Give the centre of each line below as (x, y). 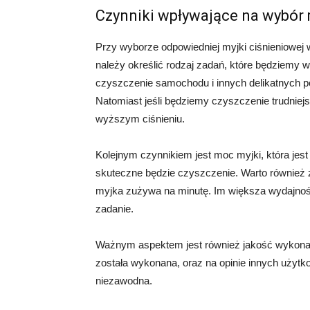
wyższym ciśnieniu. (140, 119)
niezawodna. (124, 281)
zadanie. (115, 209)
